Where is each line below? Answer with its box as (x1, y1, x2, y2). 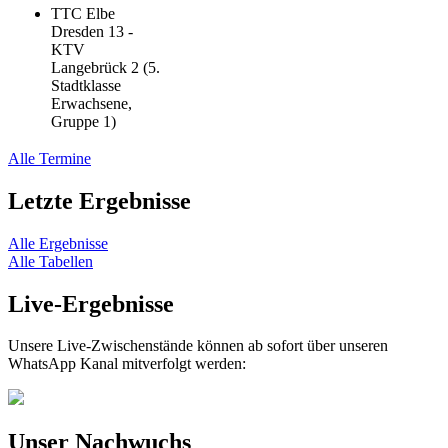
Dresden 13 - (51, 22, 133, 40)
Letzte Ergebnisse (8, 187, 191, 214)
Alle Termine (8, 149, 91, 167)
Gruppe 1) (51, 112, 116, 130)
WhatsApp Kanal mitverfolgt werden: (8, 355, 246, 373)
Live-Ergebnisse (8, 290, 174, 317)
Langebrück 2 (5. (51, 58, 160, 76)
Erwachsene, (51, 94, 132, 112)
